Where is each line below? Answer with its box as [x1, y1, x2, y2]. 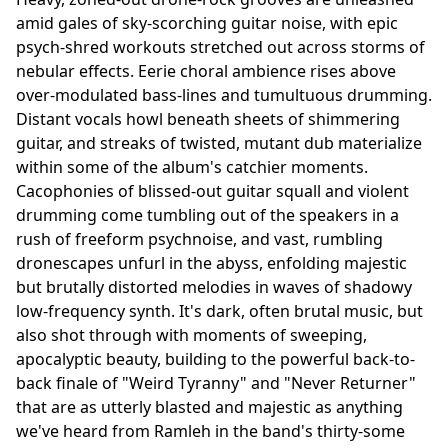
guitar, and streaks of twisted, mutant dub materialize [16, 131, 422, 154]
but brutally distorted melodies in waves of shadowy [16, 275, 412, 298]
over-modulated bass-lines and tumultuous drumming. [16, 83, 432, 106]
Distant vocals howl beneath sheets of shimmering [16, 107, 400, 130]
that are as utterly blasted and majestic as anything [16, 395, 403, 418]
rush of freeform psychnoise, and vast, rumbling [16, 227, 383, 250]
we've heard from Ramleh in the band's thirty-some [16, 419, 405, 442]
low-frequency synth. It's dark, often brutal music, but [16, 299, 423, 322]
